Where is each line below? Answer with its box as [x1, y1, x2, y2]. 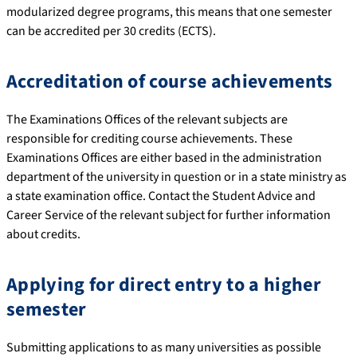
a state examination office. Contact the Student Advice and [6, 186, 316, 205]
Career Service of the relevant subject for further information [6, 206, 331, 224]
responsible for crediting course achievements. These [6, 129, 292, 147]
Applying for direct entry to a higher [6, 270, 321, 299]
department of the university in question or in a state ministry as [6, 167, 347, 186]
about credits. [6, 225, 80, 243]
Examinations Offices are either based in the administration [6, 148, 322, 167]
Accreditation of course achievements [6, 67, 333, 96]
